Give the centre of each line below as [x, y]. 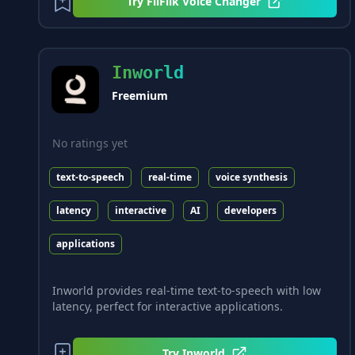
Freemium [140, 96]
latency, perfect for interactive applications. [168, 307]
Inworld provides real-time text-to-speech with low [187, 291]
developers [250, 210]
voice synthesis [252, 177]
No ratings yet [90, 143]
